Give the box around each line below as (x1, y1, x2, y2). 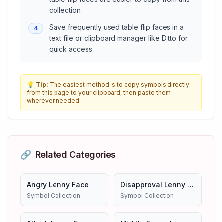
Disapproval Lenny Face (187, 180, 194, 189)
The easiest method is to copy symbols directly (50, 81, 189, 88)
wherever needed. (27, 97, 81, 104)
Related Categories (35, 149, 116, 160)
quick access (49, 45, 92, 53)
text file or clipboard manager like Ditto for (49, 34, 188, 42)
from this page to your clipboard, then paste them (27, 89, 171, 96)
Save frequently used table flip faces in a (49, 23, 184, 31)
